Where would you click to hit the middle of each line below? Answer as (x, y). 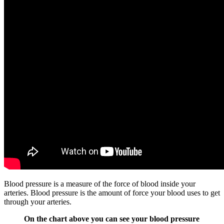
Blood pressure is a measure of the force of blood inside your (100, 183)
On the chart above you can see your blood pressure (112, 218)
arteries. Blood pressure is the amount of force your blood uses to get (112, 192)
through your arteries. (38, 201)
